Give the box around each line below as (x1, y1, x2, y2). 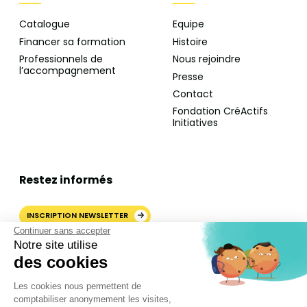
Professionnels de (19, 52, 103, 66)
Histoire (173, 34, 208, 49)
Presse (173, 69, 204, 84)
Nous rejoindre (173, 52, 241, 66)
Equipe (173, 17, 204, 32)
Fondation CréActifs (173, 104, 268, 119)
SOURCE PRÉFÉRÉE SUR (45, 284, 140, 297)
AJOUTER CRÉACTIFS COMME (45, 275, 170, 287)
